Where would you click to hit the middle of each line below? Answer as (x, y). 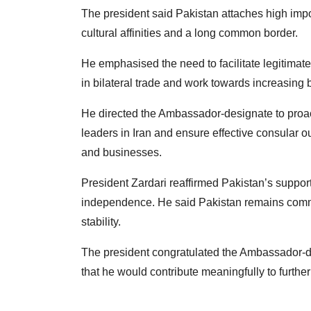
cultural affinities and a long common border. (190, 33)
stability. (101, 222)
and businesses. (121, 153)
